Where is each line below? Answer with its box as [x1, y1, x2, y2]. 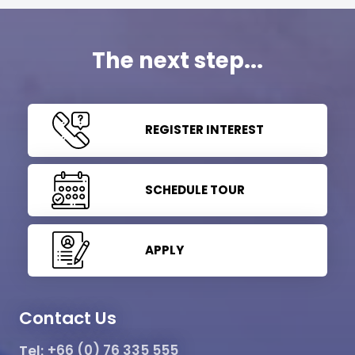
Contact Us [19, 306, 116, 331]
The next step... [92, 44, 263, 76]
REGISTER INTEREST [144, 121, 264, 139]
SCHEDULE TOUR [144, 181, 245, 198]
